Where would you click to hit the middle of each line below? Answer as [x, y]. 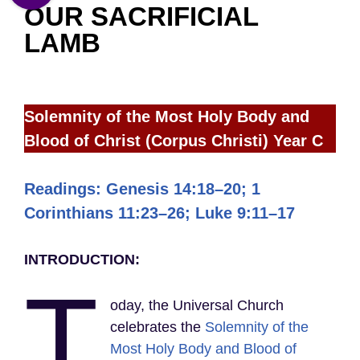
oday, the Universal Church [197, 305]
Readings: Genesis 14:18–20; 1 [142, 188]
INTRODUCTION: [82, 259]
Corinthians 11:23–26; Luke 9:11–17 [160, 213]
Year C [298, 140]
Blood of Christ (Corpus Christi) [146, 140]
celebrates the [158, 327]
